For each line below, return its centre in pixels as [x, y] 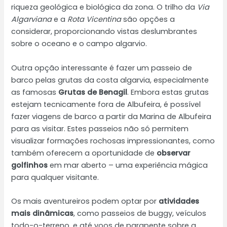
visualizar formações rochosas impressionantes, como [113, 141]
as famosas [35, 92]
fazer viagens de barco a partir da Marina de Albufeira [111, 116]
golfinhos [30, 165]
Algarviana [32, 20]
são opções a [148, 20]
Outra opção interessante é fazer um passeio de [102, 68]
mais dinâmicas [43, 213]
